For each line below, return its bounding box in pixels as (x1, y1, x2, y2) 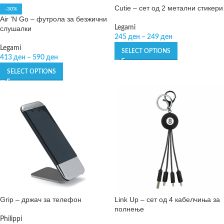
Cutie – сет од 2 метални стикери (114, 4, 223, 12)
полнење (114, 205, 144, 213)
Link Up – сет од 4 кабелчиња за (114, 195, 220, 203)
